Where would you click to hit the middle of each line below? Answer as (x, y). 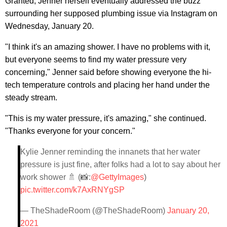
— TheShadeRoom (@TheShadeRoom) (94, 210)
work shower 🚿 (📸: (55, 177)
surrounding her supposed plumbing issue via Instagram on (111, 13)
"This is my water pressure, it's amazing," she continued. (106, 118)
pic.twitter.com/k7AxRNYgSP (72, 190)
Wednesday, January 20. (49, 26)
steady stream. (31, 97)
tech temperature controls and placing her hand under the (107, 85)
